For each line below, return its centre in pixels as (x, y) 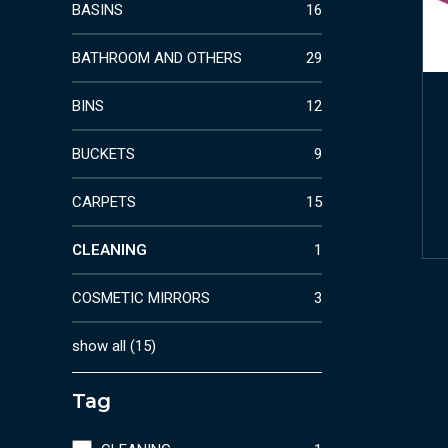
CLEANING (109, 249)
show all (99, 345)
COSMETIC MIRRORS (141, 297)
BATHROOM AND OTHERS (157, 57)
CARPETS (104, 201)
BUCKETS (103, 153)
